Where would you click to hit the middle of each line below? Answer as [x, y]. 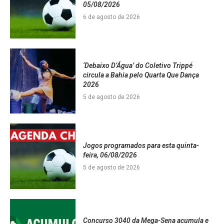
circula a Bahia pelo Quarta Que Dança [141, 75]
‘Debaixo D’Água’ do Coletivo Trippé [137, 65]
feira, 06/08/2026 [110, 155]
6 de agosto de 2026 [111, 17]
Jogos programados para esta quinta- [141, 145]
